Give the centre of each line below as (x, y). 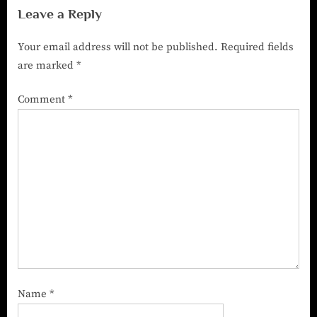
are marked (47, 65)
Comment (43, 100)
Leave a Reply (60, 14)
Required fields (257, 47)
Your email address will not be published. (118, 47)
